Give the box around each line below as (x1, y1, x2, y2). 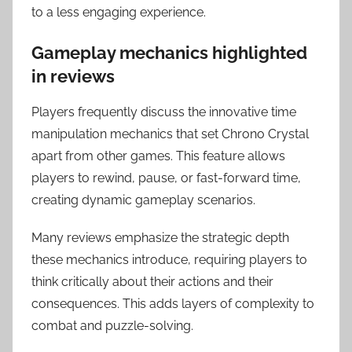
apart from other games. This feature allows (31, 148, 285, 163)
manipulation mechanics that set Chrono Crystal (31, 126, 309, 141)
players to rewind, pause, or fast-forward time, (31, 170, 301, 185)
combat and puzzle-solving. (31, 317, 193, 333)
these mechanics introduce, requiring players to (31, 251, 307, 267)
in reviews (31, 66, 115, 87)
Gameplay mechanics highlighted (31, 42, 307, 64)
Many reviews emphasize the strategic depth (31, 229, 289, 245)
